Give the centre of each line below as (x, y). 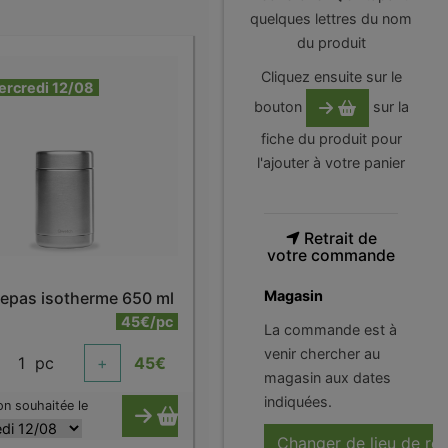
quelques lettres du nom (331, 18)
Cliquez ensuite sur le (331, 76)
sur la (388, 106)
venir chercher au (322, 353)
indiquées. (298, 401)
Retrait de (338, 238)
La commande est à (330, 329)
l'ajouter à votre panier (331, 162)
